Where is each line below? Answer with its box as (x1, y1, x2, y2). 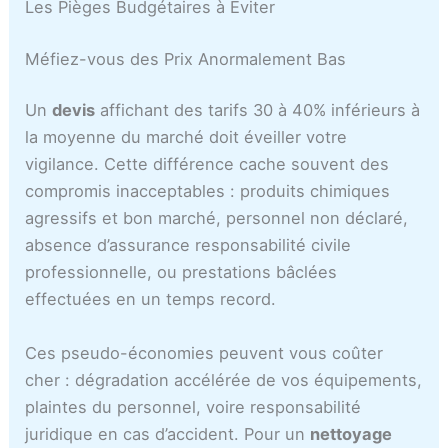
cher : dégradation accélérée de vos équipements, (25, 369, 423, 390)
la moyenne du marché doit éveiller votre (25, 127, 348, 148)
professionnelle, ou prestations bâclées (25, 262, 338, 283)
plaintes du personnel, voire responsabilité (25, 396, 362, 417)
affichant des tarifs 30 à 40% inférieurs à (95, 100, 421, 121)
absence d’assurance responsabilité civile (25, 235, 352, 256)
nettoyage (310, 423, 393, 444)
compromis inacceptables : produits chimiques (25, 181, 391, 202)
